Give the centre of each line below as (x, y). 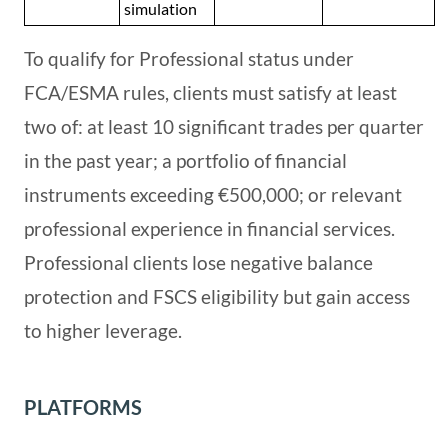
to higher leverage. (103, 331)
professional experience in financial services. (209, 229)
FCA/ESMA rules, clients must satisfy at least (210, 93)
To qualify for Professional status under (189, 59)
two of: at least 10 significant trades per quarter (224, 127)
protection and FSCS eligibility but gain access (217, 297)
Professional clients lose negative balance (198, 263)
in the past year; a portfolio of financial (185, 161)
